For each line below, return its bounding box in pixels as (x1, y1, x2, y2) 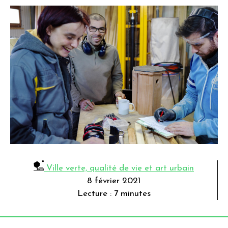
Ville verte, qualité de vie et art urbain (44, 163, 194, 173)
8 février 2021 (87, 176, 140, 185)
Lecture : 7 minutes (77, 189, 151, 198)
